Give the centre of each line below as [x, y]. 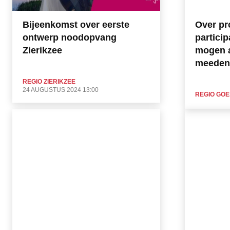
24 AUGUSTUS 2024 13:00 [61, 90]
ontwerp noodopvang [70, 37]
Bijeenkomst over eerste [76, 24]
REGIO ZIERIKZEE [49, 81]
